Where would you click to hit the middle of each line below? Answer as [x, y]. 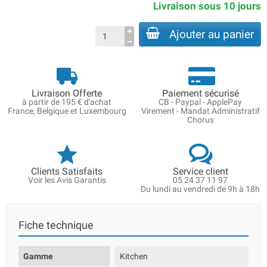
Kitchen [134, 256]
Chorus [200, 120]
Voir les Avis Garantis [67, 180]
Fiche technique [56, 225]
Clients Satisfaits [67, 171]
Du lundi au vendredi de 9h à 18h [200, 189]
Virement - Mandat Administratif [200, 111]
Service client [200, 171]
